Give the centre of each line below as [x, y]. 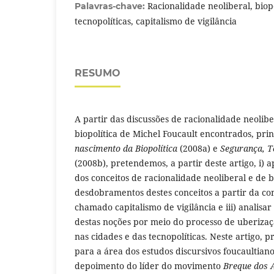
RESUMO [98, 73]
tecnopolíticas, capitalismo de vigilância [156, 21]
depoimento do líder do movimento [149, 266]
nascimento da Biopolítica [126, 149]
